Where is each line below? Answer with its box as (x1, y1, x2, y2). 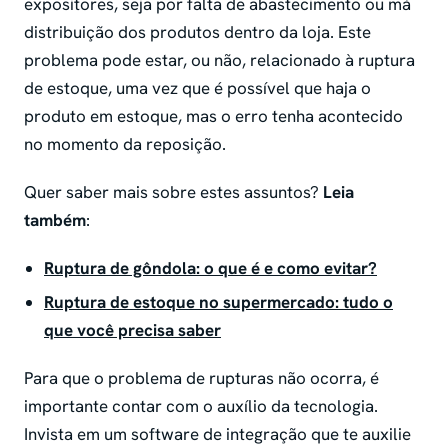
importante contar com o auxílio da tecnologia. (24, 395, 378, 418)
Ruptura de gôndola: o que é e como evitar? (44, 257, 377, 280)
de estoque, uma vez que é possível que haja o (24, 77, 371, 100)
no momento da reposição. (24, 133, 230, 156)
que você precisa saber (44, 319, 221, 342)
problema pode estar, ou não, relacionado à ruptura (24, 49, 415, 72)
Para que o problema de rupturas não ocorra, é (24, 367, 379, 390)
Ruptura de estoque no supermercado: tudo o (44, 291, 393, 314)
